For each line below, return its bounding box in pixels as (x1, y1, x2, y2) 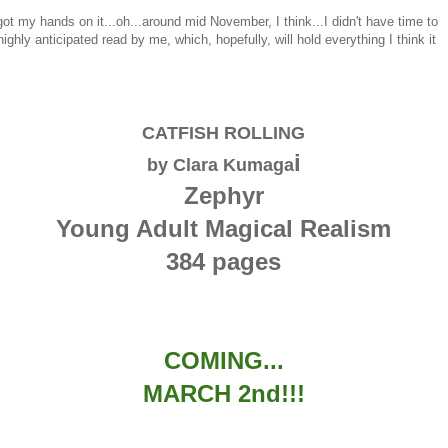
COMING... (163, 347, 284, 374)
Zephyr (183, 182, 264, 209)
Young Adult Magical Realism (56, 215, 391, 242)
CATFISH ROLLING (142, 123, 305, 143)
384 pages (166, 248, 281, 275)
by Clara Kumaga (146, 155, 294, 175)
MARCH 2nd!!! (142, 380, 305, 407)
